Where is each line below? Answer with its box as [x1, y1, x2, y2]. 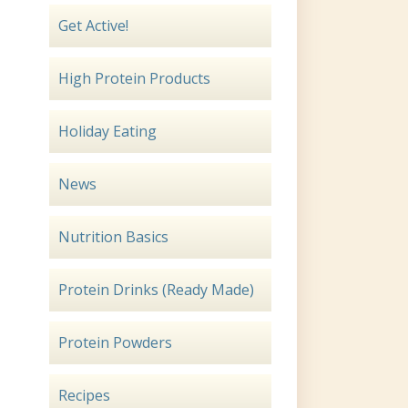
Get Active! [58, 15, 128, 36]
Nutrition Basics [58, 227, 168, 247]
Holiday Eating [58, 121, 157, 141]
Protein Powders [58, 332, 172, 352]
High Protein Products [58, 68, 210, 88]
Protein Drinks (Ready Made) [58, 280, 254, 300]
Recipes [58, 385, 110, 405]
